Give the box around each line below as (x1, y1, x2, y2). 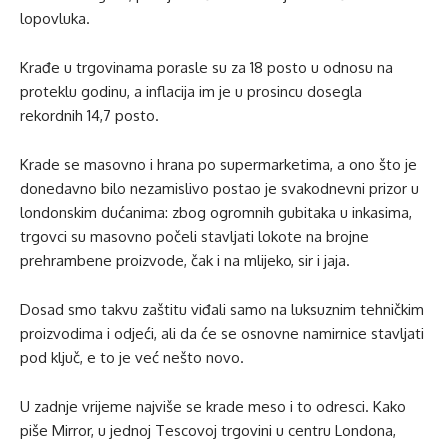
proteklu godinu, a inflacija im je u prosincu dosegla (20, 82, 362, 101)
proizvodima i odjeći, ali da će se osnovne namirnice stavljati (20, 324, 424, 343)
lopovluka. (20, 9, 90, 28)
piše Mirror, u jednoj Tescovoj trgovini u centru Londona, (20, 421, 396, 440)
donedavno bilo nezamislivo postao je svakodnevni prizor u (20, 179, 419, 198)
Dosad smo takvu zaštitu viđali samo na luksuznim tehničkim (20, 300, 424, 319)
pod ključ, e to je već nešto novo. (20, 348, 244, 367)
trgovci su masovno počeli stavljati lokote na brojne (20, 227, 369, 246)
